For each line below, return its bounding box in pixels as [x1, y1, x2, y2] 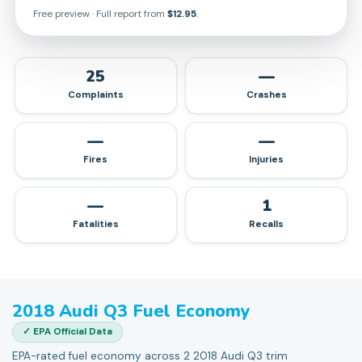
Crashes [246, 89, 287, 102]
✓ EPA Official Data [23, 326, 112, 339]
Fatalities [72, 218, 119, 231]
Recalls [249, 218, 284, 231]
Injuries [249, 154, 284, 166]
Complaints [67, 89, 124, 102]
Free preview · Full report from [32, 7, 167, 21]
